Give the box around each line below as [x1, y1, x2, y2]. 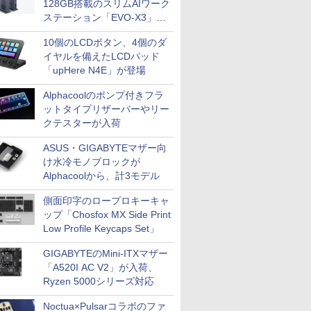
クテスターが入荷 [43, 117, 121, 128]
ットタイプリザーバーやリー [43, 103, 169, 115]
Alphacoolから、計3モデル [43, 170, 160, 181]
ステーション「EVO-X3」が [43, 12, 166, 23]
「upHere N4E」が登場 [43, 65, 146, 76]
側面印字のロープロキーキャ [43, 195, 169, 206]
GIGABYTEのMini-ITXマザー [43, 248, 168, 259]
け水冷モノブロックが [43, 156, 140, 167]
